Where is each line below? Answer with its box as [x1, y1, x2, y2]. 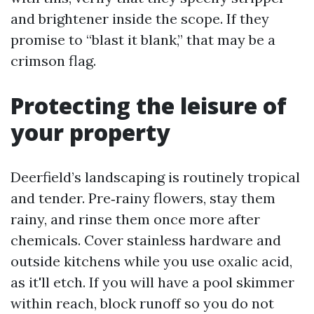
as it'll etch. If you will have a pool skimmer [11, 273, 294, 291]
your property [11, 117, 170, 147]
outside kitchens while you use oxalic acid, [11, 252, 292, 270]
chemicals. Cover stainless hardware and [11, 231, 281, 249]
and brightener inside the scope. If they [11, 10, 269, 27]
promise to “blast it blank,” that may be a [11, 31, 275, 48]
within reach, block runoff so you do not [11, 294, 274, 312]
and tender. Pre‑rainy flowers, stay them [11, 189, 275, 207]
